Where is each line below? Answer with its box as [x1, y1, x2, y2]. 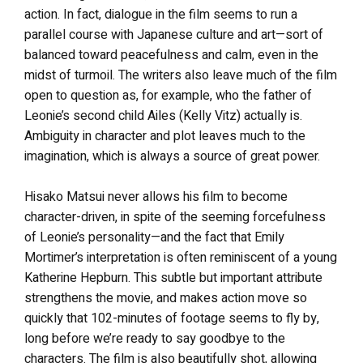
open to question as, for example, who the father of [24, 86, 312, 105]
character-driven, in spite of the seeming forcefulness [24, 207, 326, 227]
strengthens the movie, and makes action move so [24, 288, 307, 308]
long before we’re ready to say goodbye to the [24, 329, 285, 348]
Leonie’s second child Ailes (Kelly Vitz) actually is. [24, 106, 302, 126]
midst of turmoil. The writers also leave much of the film [24, 66, 337, 85]
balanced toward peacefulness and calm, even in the [24, 45, 318, 65]
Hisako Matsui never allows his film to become [24, 187, 288, 207]
